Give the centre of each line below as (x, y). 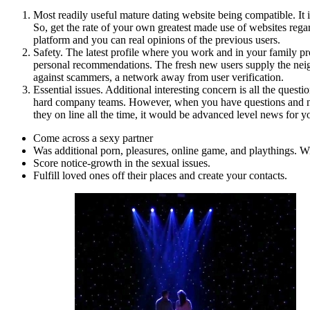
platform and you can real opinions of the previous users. (157, 39)
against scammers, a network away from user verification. (158, 77)
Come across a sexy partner (93, 138)
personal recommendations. (93, 64)
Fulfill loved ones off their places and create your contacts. (160, 175)
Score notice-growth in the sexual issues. (122, 163)
